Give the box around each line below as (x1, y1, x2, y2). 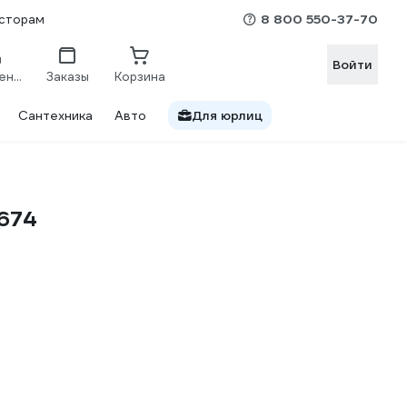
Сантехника (18, 107, 93, 124)
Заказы (45, 68, 89, 84)
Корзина (114, 68, 165, 84)
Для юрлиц (192, 107, 263, 124)
